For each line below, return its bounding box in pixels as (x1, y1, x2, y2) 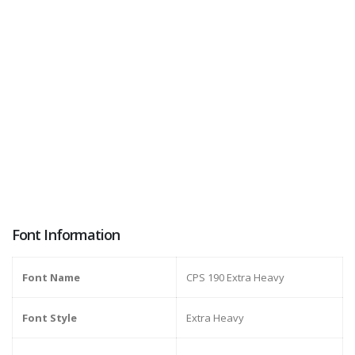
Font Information (12, 225, 120, 245)
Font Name (22, 270, 80, 285)
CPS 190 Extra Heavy (186, 270, 284, 285)
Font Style (22, 311, 77, 326)
